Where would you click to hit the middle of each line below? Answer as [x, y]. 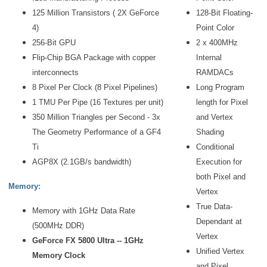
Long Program [220, 87]
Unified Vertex [220, 251]
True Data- [214, 207]
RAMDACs [215, 72]
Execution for [219, 162]
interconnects [55, 72]
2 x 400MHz [217, 43]
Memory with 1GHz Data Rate [84, 211]
